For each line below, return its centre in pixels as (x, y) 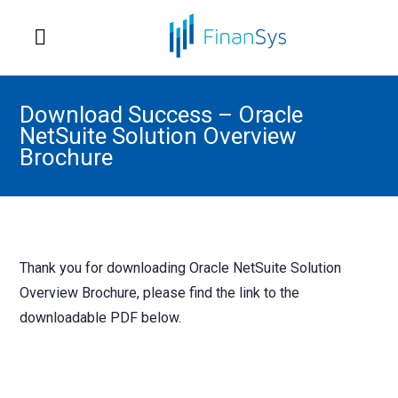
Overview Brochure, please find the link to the (160, 293)
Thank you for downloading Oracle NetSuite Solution (181, 268)
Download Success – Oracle (162, 115)
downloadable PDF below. (101, 318)
